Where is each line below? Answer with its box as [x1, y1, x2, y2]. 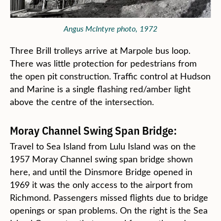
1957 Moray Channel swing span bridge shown [10, 153, 193, 165]
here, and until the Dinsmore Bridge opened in [10, 166, 192, 178]
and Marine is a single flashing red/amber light [10, 83, 190, 95]
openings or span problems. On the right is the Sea [10, 204, 208, 217]
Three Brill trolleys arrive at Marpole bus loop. [10, 44, 190, 57]
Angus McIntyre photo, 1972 [64, 23, 157, 34]
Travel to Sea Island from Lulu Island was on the [10, 140, 196, 152]
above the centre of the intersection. [10, 96, 154, 108]
